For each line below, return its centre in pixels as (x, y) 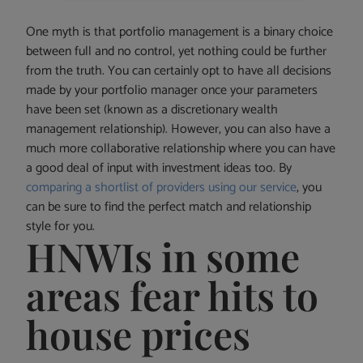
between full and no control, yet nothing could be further (177, 52)
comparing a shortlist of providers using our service (162, 188)
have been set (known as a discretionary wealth (152, 110)
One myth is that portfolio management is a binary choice (180, 32)
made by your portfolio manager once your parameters (172, 91)
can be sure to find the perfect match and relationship (169, 207)
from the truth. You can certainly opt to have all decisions (179, 71)
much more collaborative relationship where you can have (181, 149)
